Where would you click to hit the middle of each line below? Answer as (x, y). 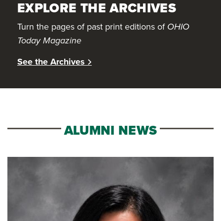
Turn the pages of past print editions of (92, 26)
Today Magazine (49, 40)
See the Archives (51, 62)
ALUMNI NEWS (110, 130)
